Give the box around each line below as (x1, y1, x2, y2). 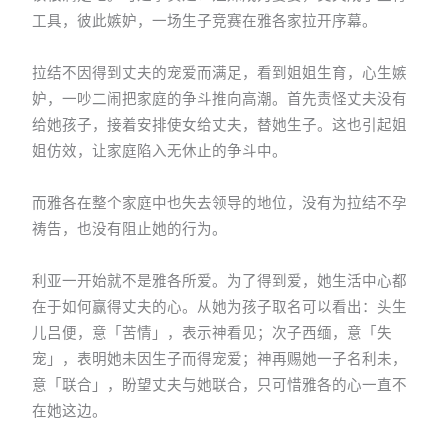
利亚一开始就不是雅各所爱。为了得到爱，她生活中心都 (32, 273, 408, 290)
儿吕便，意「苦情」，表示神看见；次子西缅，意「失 (32, 325, 393, 342)
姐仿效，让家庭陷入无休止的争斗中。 (32, 143, 288, 160)
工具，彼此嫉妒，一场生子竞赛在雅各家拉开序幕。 (32, 13, 378, 30)
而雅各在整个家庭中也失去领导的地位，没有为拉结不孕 (32, 195, 408, 212)
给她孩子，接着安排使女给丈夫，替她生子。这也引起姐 (32, 117, 408, 134)
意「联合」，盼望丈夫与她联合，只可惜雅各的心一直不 (32, 377, 408, 394)
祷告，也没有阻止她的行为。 (32, 221, 228, 238)
